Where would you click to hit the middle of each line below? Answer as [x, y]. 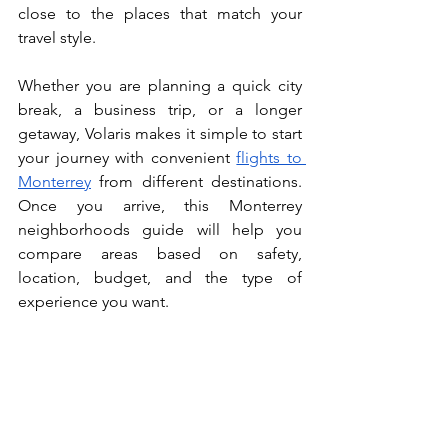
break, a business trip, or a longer [160, 109]
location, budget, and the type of [160, 277]
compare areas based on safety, [160, 253]
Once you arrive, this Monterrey [160, 205]
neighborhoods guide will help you [160, 229]
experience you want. [93, 301]
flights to [269, 157]
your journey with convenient [127, 157]
